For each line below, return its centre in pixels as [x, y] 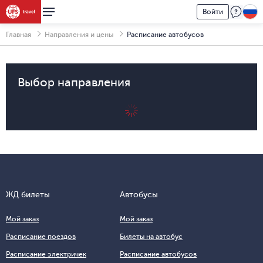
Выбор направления [74, 82]
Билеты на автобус [151, 236]
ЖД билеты [28, 194]
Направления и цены [79, 34]
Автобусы [139, 194]
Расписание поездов [41, 236]
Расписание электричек [46, 254]
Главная [18, 34]
